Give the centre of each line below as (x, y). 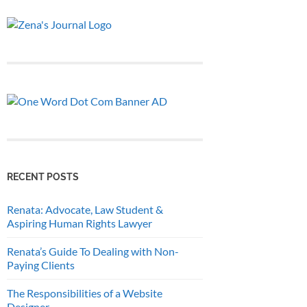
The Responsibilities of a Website (85, 293)
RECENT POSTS (43, 176)
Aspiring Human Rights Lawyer (79, 223)
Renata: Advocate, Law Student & (85, 209)
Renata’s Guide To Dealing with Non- (93, 251)
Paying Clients (41, 265)
